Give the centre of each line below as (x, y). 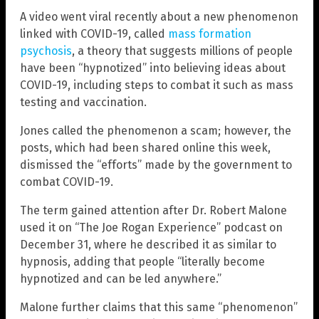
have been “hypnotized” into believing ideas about (153, 68)
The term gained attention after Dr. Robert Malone (153, 210)
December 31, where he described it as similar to (148, 244)
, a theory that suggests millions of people (182, 51)
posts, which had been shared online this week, (145, 147)
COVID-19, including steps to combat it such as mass (157, 85)
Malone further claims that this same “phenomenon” (159, 307)
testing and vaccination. (83, 102)
